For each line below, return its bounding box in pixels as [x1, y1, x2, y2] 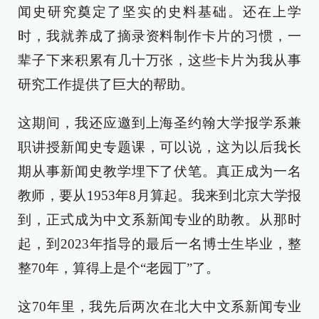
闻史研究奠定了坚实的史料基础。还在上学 [18, 4, 301, 19]
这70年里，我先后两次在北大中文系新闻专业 [18, 299, 301, 314]
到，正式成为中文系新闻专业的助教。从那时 [18, 212, 301, 227]
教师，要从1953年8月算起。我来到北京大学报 [18, 188, 301, 203]
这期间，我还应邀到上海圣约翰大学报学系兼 [18, 115, 301, 130]
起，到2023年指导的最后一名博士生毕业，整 [18, 236, 301, 251]
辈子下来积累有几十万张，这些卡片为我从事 [18, 53, 301, 68]
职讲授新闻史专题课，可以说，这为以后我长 [18, 140, 301, 155]
